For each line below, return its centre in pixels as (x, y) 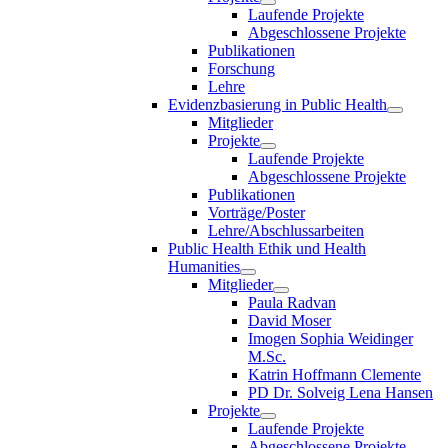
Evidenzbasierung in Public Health (277, 104)
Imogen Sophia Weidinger (330, 338)
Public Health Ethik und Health (267, 248)
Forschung (241, 68)
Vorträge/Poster (256, 212)
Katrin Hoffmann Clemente (334, 374)
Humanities (204, 266)
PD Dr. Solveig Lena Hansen (340, 392)
